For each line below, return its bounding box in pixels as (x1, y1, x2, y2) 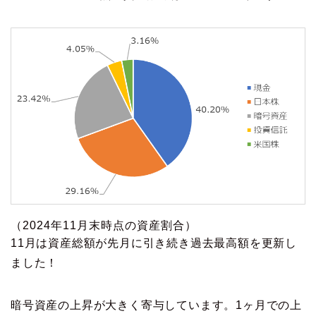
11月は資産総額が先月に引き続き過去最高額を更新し (11, 237, 297, 250)
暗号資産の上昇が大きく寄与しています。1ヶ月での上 (11, 299, 302, 312)
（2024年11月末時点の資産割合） (11, 219, 197, 232)
